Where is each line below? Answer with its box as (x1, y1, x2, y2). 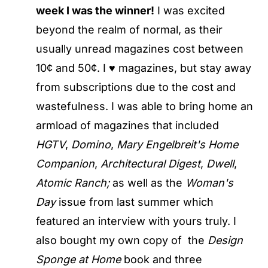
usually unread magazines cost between (36, 42, 243, 55)
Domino (71, 138, 111, 151)
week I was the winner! (36, 4, 154, 17)
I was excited (154, 4, 225, 17)
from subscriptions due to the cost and (36, 81, 236, 93)
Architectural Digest (100, 157, 200, 170)
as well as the (109, 176, 185, 189)
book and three (121, 253, 202, 266)
